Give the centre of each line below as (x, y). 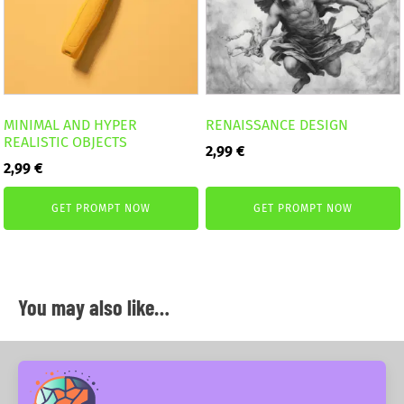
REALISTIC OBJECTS (66, 142)
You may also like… (93, 308)
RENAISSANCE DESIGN (277, 125)
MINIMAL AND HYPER (71, 125)
